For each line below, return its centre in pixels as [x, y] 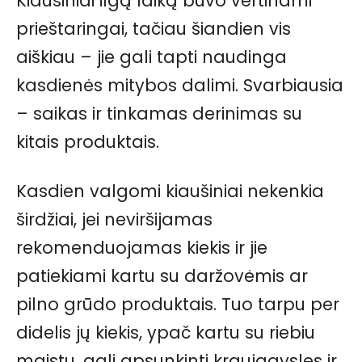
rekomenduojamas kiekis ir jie [142, 248]
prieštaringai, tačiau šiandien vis [154, 29]
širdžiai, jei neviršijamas [114, 220]
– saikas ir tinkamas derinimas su [159, 114]
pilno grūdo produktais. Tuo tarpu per [178, 305]
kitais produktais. [88, 142]
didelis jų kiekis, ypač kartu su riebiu [166, 333]
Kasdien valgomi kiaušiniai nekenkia [170, 192]
